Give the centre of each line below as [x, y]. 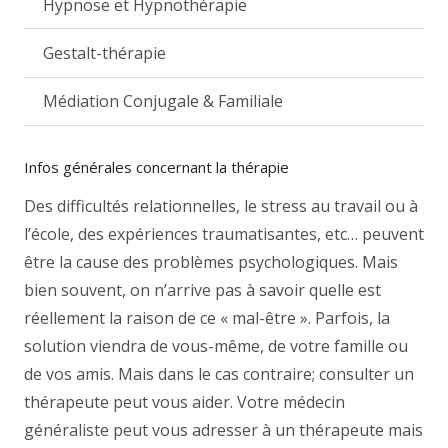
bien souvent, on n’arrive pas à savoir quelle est [202, 289]
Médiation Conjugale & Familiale [163, 101]
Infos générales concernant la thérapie [156, 166]
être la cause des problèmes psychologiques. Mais [211, 261]
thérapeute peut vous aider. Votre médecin [184, 401]
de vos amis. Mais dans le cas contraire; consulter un [219, 373]
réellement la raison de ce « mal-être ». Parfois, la [207, 317]
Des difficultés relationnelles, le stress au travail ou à [221, 205]
